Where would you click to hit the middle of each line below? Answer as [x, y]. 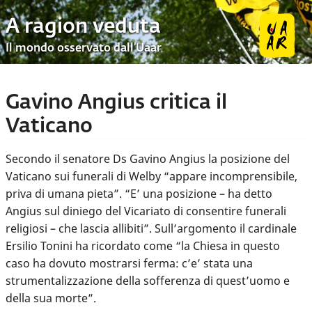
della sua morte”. [51, 298]
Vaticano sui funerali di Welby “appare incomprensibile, [151, 176]
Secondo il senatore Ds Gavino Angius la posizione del [148, 158]
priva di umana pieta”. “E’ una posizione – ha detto [139, 193]
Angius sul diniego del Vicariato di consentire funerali [146, 211]
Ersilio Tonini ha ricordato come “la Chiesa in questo [143, 245]
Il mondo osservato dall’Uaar [84, 49]
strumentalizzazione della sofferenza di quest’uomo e [148, 280]
